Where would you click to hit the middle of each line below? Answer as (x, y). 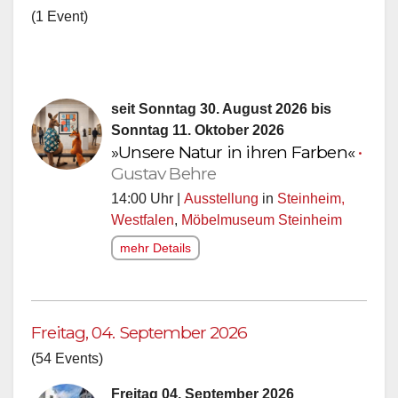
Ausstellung (221, 198)
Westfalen (143, 219)
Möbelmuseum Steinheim (262, 219)
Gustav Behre (164, 173)
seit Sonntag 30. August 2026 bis (221, 108)
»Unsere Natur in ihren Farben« (235, 151)
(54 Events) (67, 358)
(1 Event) (60, 16)
